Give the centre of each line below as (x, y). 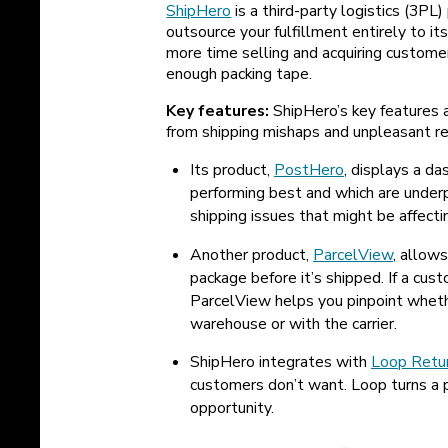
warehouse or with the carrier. (294, 323)
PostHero (309, 169)
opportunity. (232, 408)
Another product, (252, 254)
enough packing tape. (239, 74)
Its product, (232, 169)
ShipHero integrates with (281, 362)
